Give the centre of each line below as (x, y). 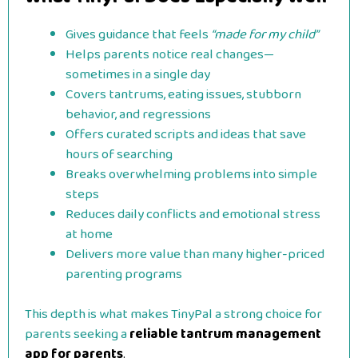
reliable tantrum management (225, 334)
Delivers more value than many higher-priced (195, 254)
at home (89, 234)
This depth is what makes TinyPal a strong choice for (173, 314)
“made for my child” (265, 34)
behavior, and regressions (138, 114)
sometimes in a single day (138, 74)
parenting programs (124, 274)
